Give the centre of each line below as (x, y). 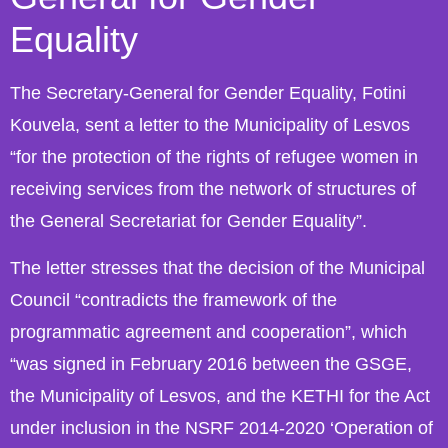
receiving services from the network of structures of (213, 189)
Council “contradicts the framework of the (173, 299)
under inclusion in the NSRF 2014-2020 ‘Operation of (221, 427)
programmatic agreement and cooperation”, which (208, 331)
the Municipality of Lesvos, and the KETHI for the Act (220, 395)
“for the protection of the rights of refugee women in (214, 157)
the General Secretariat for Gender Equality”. (188, 221)
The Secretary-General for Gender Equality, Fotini (208, 93)
